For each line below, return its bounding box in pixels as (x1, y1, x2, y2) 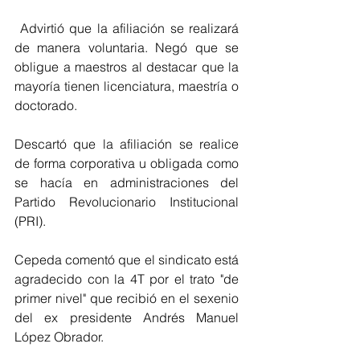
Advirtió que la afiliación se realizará (14, 20, 239, 36)
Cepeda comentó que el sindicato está (14, 252, 239, 268)
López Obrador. (14, 329, 104, 345)
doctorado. (14, 97, 77, 113)
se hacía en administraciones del (14, 174, 239, 190)
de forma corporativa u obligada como (14, 155, 239, 171)
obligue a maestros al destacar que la (14, 59, 239, 75)
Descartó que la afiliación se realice (14, 136, 239, 152)
